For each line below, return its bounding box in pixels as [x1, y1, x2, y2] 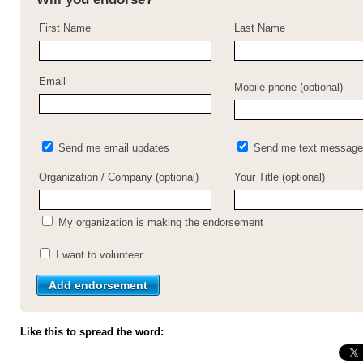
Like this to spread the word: [20, 325, 164, 338]
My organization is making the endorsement [55, 216, 263, 229]
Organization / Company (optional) [39, 171, 199, 184]
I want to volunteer [53, 248, 143, 261]
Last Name [234, 22, 285, 35]
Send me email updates [55, 142, 169, 155]
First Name [39, 22, 91, 35]
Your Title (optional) [234, 171, 325, 184]
